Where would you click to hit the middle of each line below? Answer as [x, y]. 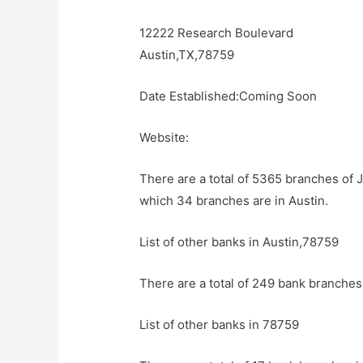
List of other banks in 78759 [220, 325]
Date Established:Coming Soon [228, 96]
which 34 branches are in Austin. [234, 201]
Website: [164, 138]
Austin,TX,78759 [187, 55]
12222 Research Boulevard [217, 33]
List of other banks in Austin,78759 [239, 242]
